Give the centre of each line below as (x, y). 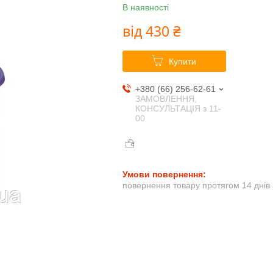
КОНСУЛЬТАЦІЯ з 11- (178, 109)
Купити (183, 62)
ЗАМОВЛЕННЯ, (166, 99)
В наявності (145, 8)
